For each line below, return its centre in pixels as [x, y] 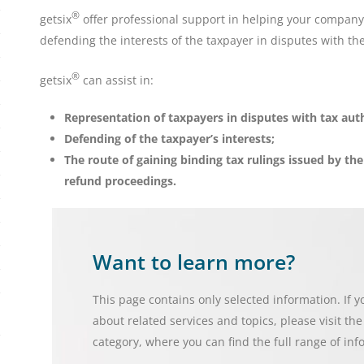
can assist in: [117, 80]
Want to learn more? [194, 261]
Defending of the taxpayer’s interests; [169, 138]
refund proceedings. [120, 180]
